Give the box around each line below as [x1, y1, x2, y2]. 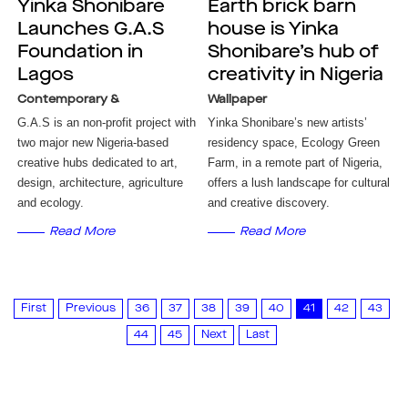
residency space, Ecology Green [208, 136, 381, 149]
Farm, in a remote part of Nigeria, [208, 156, 383, 169]
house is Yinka [208, 21, 340, 39]
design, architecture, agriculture [16, 176, 183, 189]
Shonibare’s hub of [208, 44, 380, 62]
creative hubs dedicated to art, [16, 156, 178, 169]
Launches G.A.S [16, 21, 164, 39]
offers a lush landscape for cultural [208, 176, 391, 189]
